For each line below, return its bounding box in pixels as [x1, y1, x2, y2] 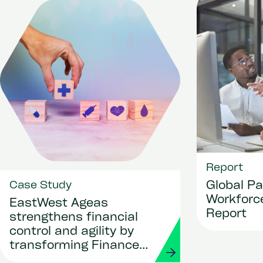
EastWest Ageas [9, 197, 108, 210]
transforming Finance [9, 240, 139, 252]
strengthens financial [9, 211, 138, 224]
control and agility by [9, 225, 134, 238]
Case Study [9, 180, 72, 191]
